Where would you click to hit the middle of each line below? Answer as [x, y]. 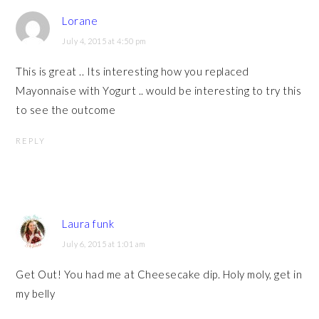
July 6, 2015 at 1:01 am [104, 244]
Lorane [80, 21]
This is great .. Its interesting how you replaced [132, 72]
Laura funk [88, 224]
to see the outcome [66, 110]
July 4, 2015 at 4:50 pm [104, 41]
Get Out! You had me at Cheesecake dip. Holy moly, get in [159, 274]
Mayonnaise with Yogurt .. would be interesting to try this [159, 91]
